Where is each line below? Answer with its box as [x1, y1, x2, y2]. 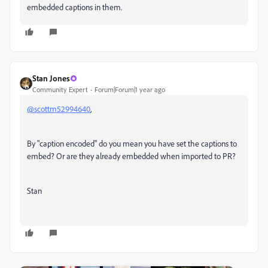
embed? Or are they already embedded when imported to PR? [27, 151, 236, 161]
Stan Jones [32, 73, 70, 83]
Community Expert [32, 85, 88, 94]
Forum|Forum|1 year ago [95, 85, 165, 94]
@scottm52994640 [27, 103, 90, 114]
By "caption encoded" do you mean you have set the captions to [27, 138, 237, 148]
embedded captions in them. [27, 2, 122, 12]
